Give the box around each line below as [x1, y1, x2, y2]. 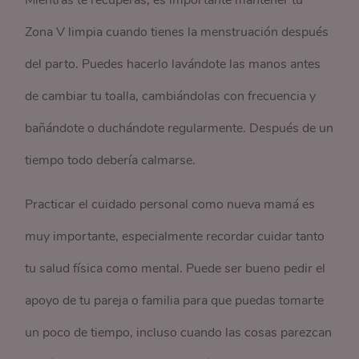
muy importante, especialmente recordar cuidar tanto [25, 228, 325, 245]
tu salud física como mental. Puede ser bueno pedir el [25, 260, 326, 277]
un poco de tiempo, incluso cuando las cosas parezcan [25, 324, 333, 341]
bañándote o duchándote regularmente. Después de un [25, 119, 334, 137]
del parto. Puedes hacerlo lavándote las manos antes [25, 55, 321, 73]
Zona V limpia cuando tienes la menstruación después [25, 23, 329, 41]
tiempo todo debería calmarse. [25, 151, 200, 169]
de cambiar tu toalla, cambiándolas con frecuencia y [25, 87, 317, 105]
